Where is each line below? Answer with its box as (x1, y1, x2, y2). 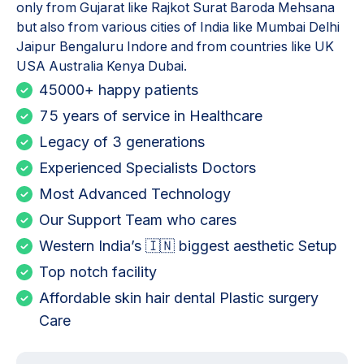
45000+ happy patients (39, 81, 198, 99)
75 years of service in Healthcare (39, 107, 262, 125)
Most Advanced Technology (39, 185, 231, 203)
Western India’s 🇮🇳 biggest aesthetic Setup (39, 237, 337, 255)
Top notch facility (39, 263, 157, 281)
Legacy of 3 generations (39, 133, 205, 151)
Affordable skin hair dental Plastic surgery (39, 289, 318, 307)
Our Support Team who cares (39, 211, 236, 229)
